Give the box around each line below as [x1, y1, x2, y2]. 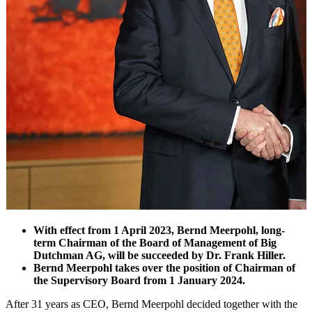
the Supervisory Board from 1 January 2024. [33, 274, 245, 286]
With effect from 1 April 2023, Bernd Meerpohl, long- [33, 224, 285, 236]
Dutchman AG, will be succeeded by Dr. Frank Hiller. [33, 249, 286, 261]
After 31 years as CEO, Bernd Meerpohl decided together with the [6, 297, 297, 310]
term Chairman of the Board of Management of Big [33, 236, 276, 249]
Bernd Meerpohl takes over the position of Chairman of [33, 261, 295, 274]
